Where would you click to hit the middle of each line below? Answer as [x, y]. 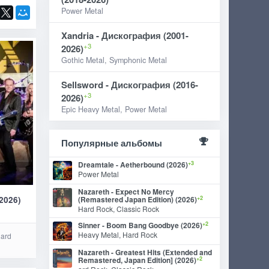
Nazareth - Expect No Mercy [126, 192]
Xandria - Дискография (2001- [125, 35]
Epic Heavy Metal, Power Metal [114, 109]
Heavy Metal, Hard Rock [118, 234]
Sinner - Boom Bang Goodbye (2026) [141, 225]
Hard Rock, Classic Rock [119, 209]
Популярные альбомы [112, 143]
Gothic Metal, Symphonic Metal [114, 60]
